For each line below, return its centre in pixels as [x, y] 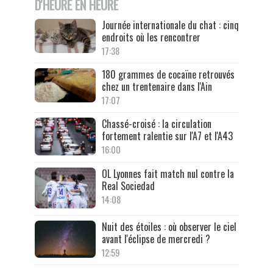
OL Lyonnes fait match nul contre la [168, 174]
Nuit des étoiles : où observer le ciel [169, 226]
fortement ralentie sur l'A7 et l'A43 [167, 136]
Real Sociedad [128, 186]
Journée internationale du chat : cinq [170, 25]
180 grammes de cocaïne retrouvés [168, 74]
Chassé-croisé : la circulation [156, 123]
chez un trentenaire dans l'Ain [157, 86]
